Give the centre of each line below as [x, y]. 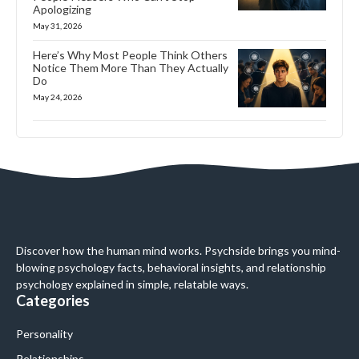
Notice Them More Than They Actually [131, 67]
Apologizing [62, 9]
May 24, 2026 [58, 97]
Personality [44, 333]
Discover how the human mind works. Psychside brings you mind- [178, 250]
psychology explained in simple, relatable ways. [132, 284]
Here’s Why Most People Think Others [130, 54]
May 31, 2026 [58, 25]
